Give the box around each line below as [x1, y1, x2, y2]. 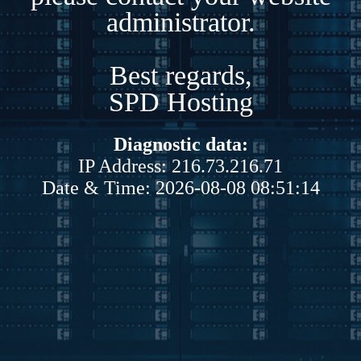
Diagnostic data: [113, 133, 248, 155]
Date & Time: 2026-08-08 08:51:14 [41, 176, 320, 198]
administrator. [106, 6, 255, 37]
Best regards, [109, 60, 252, 90]
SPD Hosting [108, 86, 253, 117]
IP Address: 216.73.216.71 [78, 155, 283, 176]
